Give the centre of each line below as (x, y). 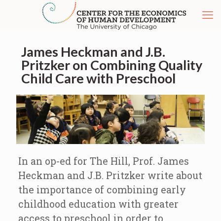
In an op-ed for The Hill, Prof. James (103, 161)
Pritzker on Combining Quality (112, 65)
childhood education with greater (98, 204)
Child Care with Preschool (98, 78)
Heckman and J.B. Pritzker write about (110, 175)
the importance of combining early (102, 189)
